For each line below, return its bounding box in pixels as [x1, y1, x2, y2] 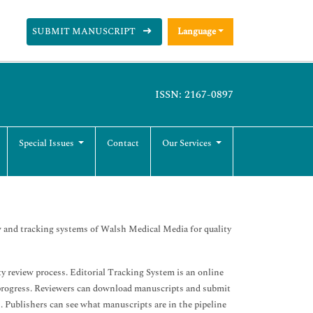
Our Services [162, 136, 214, 150]
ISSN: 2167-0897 [155, 87, 233, 103]
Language [177, 24, 216, 38]
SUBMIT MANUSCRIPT [31, 24, 138, 38]
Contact [107, 136, 140, 150]
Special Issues [19, 136, 77, 150]
